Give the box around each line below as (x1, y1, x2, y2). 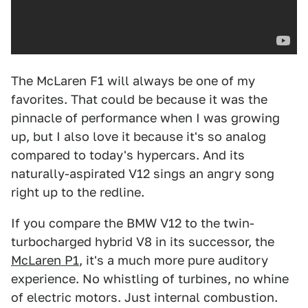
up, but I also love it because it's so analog (11, 129, 266, 144)
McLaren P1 (11, 253, 79, 267)
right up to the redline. (11, 185, 144, 199)
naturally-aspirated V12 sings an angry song (11, 166, 274, 181)
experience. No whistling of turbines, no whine (11, 272, 289, 286)
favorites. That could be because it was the (11, 92, 267, 107)
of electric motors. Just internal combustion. (11, 290, 278, 305)
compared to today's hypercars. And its (11, 148, 245, 162)
